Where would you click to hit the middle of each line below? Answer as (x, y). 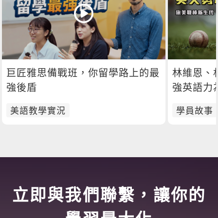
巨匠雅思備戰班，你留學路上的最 (83, 73)
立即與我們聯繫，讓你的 (109, 196)
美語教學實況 (38, 111)
